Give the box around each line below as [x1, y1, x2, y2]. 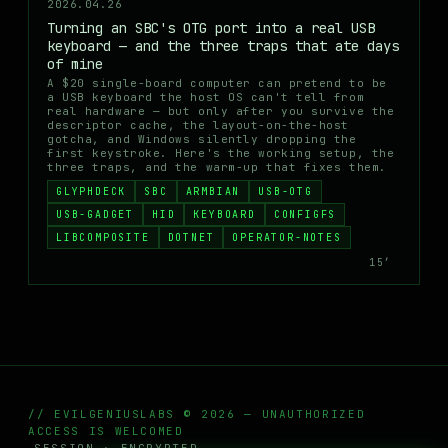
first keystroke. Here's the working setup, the [47, 146, 395, 160]
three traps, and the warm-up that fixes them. [47, 160, 387, 174]
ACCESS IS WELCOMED [28, 424, 184, 438]
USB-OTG [258, 185, 313, 198]
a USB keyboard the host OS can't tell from [47, 90, 365, 104]
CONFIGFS [273, 208, 337, 221]
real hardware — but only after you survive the [47, 104, 395, 118]
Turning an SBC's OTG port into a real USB [47, 19, 375, 37]
